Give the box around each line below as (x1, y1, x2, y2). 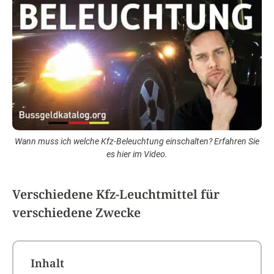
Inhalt (30, 256, 64, 270)
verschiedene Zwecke (12, 204, 141, 221)
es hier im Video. (106, 149, 168, 159)
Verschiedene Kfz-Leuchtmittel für (12, 186, 220, 202)
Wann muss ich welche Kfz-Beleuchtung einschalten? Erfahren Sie (15, 136, 259, 146)
